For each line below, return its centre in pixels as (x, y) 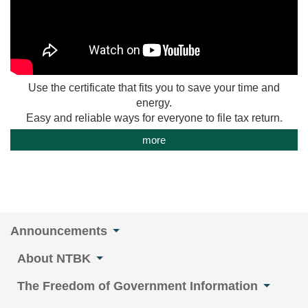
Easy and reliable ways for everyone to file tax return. (154, 118)
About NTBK (54, 259)
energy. (154, 103)
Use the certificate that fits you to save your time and (154, 88)
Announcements (59, 231)
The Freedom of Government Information (137, 286)
